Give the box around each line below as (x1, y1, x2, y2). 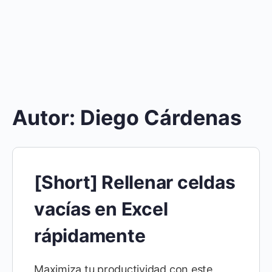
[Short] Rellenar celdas (34, 171, 236, 193)
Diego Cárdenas (80, 105, 242, 130)
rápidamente (34, 225, 146, 246)
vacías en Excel (34, 198, 168, 220)
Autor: (12, 105, 80, 130)
